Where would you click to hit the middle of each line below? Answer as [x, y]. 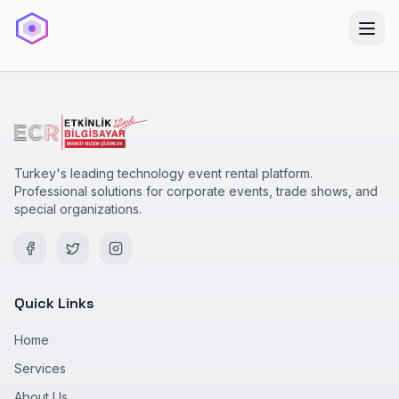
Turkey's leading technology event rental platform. [163, 173]
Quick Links [54, 303]
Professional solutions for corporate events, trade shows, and [196, 191]
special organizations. [78, 209]
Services [40, 368]
